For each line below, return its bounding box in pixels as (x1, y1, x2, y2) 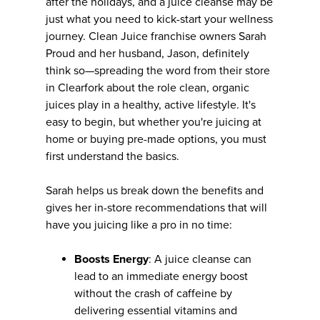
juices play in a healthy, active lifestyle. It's (46, 97, 256, 112)
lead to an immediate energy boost (74, 269, 248, 284)
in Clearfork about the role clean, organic (46, 80, 249, 95)
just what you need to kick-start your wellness (46, 11, 273, 26)
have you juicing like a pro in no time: (46, 217, 232, 232)
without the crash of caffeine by (74, 286, 232, 301)
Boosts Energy (74, 251, 149, 266)
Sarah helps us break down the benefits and (46, 183, 264, 198)
